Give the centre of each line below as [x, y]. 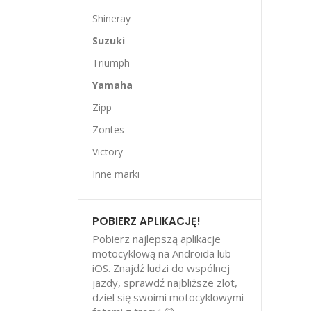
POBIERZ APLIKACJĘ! [146, 221]
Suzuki [109, 41]
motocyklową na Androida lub [162, 253]
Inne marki [116, 174]
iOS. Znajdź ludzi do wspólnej [161, 268]
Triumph [111, 63]
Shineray [111, 18]
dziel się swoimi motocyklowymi [168, 297]
